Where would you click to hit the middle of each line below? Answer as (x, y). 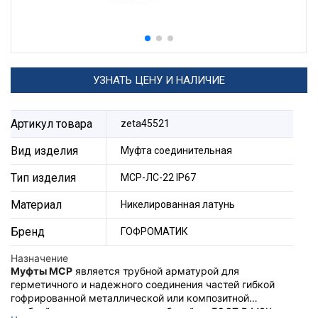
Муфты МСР (42, 270)
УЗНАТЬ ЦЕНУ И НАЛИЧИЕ (159, 80)
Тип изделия (43, 177)
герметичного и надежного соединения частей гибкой (143, 284)
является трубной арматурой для (156, 270)
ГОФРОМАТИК (154, 231)
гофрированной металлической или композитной (130, 297)
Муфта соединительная (176, 150)
